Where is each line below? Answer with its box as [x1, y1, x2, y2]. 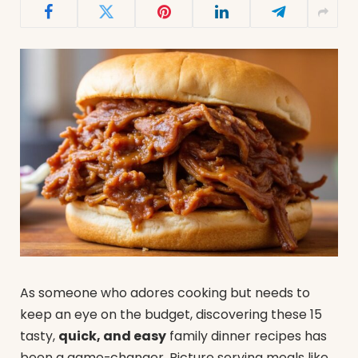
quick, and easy [58, 327, 166, 346]
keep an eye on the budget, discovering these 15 [20, 305, 322, 324]
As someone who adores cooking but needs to [20, 284, 310, 303]
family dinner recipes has [166, 327, 327, 346]
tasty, [20, 327, 58, 346]
